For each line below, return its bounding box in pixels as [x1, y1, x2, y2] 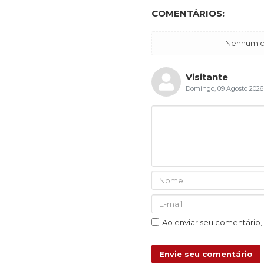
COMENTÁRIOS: [151, 7, 225, 19]
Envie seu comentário [159, 249, 253, 259]
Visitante [186, 71, 228, 82]
